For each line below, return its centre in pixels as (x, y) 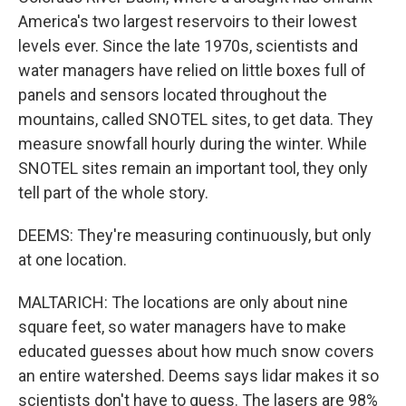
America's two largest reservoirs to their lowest (188, 21)
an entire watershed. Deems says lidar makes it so (198, 376)
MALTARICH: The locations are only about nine (183, 302)
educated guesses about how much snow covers (196, 351)
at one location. (72, 260)
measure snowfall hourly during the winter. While (193, 144)
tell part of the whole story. (113, 193)
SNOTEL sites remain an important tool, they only (193, 168)
